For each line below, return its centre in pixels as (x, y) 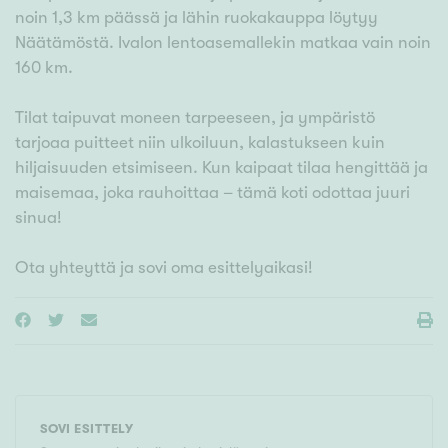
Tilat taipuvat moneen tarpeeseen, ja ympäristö (195, 118)
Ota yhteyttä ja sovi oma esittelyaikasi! (164, 268)
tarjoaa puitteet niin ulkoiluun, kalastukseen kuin (200, 143)
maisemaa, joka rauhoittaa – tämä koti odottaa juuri (212, 193)
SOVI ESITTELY (87, 429)
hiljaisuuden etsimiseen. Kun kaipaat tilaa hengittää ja (221, 168)
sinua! (38, 218)
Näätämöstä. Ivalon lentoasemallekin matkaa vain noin (223, 43)
